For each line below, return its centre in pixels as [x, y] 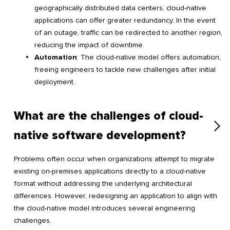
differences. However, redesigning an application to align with [116, 196]
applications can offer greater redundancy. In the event [125, 21]
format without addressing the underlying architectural [103, 183]
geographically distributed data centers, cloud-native [120, 8]
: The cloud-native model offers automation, [149, 57]
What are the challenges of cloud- [109, 116]
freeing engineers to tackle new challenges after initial [125, 70]
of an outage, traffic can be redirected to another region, [128, 33]
